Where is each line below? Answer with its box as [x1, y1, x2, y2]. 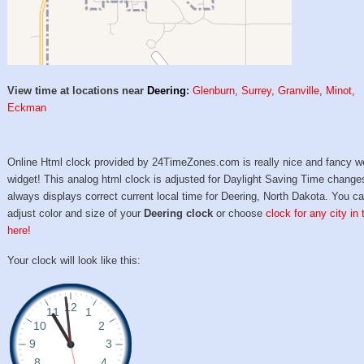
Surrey [241, 84, 272, 97]
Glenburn [193, 84, 236, 97]
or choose [213, 207, 266, 220]
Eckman [7, 102, 47, 115]
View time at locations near [7, 84, 148, 97]
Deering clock [144, 207, 214, 220]
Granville [278, 84, 320, 97]
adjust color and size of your [7, 207, 145, 220]
